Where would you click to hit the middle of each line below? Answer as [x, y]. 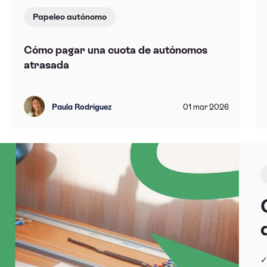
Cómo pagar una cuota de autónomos [115, 49]
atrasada [46, 64]
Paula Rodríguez [81, 107]
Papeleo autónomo [69, 16]
